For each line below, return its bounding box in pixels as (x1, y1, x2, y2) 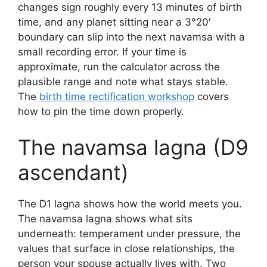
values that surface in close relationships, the (18, 242, 235, 254)
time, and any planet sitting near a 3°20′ (18, 16, 211, 28)
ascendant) (18, 159, 129, 185)
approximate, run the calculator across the (18, 61, 220, 73)
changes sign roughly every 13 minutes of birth (18, 1, 242, 13)
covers (194, 91, 229, 103)
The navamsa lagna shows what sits (18, 212, 193, 225)
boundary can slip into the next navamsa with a (18, 31, 245, 43)
